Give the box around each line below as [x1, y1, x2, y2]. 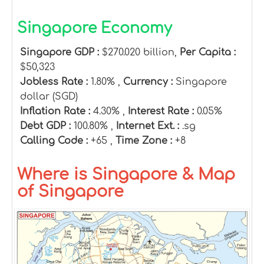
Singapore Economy [17, 20, 172, 37]
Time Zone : [115, 136, 175, 146]
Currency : [123, 77, 176, 87]
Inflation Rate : [20, 106, 93, 117]
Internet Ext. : [116, 121, 182, 131]
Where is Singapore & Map [17, 166, 235, 183]
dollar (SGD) [20, 91, 78, 102]
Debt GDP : [20, 121, 74, 131]
